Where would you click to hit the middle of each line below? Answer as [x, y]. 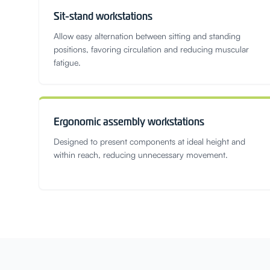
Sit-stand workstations [103, 16]
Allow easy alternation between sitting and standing [147, 36]
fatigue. [67, 62]
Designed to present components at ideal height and [149, 141]
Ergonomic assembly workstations [129, 121]
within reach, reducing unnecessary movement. [141, 155]
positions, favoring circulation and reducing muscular [151, 49]
